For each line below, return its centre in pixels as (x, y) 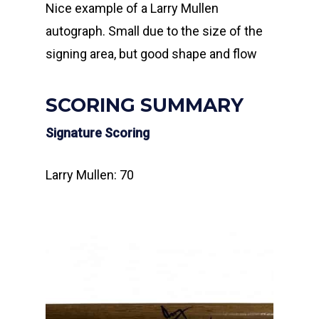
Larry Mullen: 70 (90, 174)
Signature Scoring (98, 132)
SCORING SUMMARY (145, 105)
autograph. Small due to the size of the (154, 31)
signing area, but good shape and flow (151, 53)
